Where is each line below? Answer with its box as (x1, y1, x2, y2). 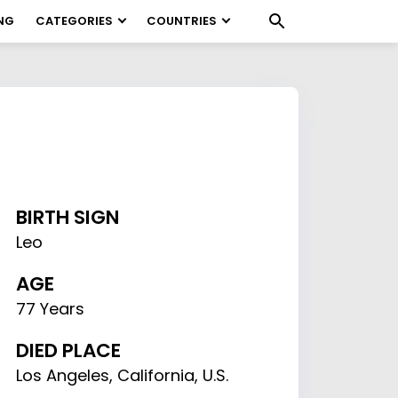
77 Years (16, 298, 85, 320)
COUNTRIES (147, 12, 217, 29)
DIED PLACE (16, 337, 122, 364)
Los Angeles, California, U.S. (16, 364, 229, 386)
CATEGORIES (36, 12, 113, 29)
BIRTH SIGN (16, 203, 121, 231)
